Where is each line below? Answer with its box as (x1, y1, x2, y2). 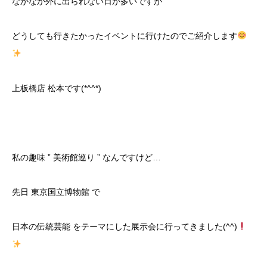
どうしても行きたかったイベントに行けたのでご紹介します (12, 31, 237, 41)
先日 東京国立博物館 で (12, 187, 100, 197)
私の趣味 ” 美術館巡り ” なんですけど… (12, 153, 161, 162)
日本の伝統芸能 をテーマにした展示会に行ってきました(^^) (12, 222, 237, 231)
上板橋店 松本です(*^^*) (12, 83, 101, 93)
